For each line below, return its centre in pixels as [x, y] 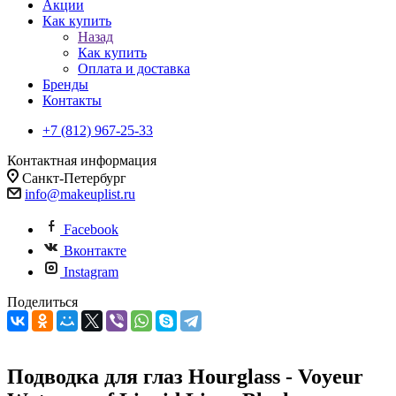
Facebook [91, 229]
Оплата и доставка [134, 69]
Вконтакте [95, 251]
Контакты [72, 100]
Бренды [65, 84]
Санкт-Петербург [74, 178]
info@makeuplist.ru [80, 194]
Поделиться [42, 302]
